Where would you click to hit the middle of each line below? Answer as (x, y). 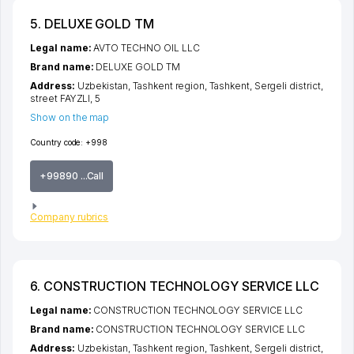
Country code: (57, 142)
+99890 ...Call (72, 175)
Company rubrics (70, 217)
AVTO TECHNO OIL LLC (147, 47)
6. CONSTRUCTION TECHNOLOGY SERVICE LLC (175, 286)
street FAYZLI (60, 98)
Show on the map (70, 117)
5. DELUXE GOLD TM (92, 23)
